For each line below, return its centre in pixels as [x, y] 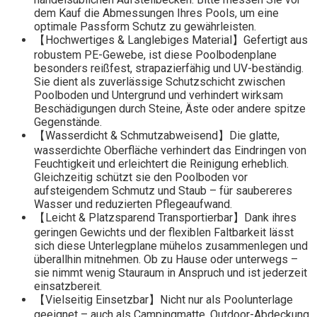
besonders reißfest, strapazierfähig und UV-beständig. [169, 69]
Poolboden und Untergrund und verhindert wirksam [158, 96]
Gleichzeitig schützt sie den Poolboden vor [141, 178]
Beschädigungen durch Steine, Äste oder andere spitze [170, 109]
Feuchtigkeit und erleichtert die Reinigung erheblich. [161, 164]
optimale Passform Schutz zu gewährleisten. [145, 27]
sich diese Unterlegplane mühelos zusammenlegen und [171, 246]
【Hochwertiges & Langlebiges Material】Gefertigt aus [171, 40]
